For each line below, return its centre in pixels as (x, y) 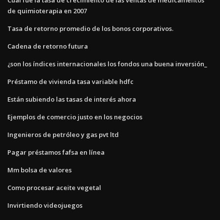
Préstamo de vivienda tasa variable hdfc (70, 81)
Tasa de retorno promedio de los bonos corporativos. (90, 28)
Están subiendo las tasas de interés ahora (72, 99)
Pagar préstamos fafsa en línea (56, 152)
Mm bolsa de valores (40, 170)
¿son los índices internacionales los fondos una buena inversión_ (107, 64)
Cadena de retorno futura (48, 46)
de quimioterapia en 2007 (47, 11)
